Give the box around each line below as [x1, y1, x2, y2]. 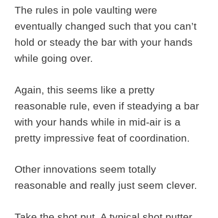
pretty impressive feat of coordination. [15, 132, 193, 144]
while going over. [15, 53, 96, 64]
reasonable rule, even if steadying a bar [15, 100, 199, 111]
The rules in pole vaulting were [15, 4, 157, 16]
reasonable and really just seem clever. [15, 180, 197, 191]
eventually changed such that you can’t [15, 20, 197, 32]
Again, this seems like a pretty [15, 84, 155, 95]
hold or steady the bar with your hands [15, 36, 193, 48]
